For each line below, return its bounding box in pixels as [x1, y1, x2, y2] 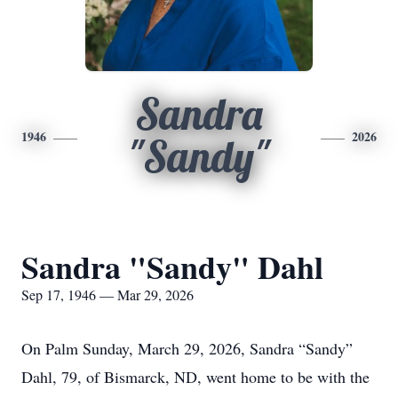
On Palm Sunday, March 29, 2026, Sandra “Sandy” [21, 338, 353, 359]
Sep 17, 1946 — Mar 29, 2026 [21, 285, 194, 304]
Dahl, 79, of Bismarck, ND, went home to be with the [21, 366, 370, 387]
